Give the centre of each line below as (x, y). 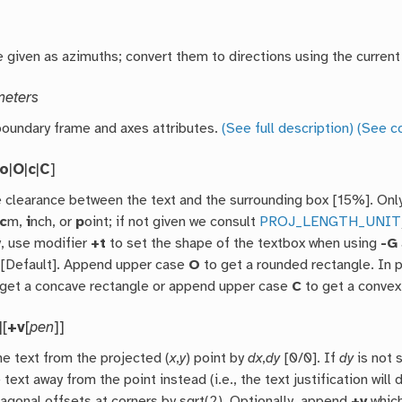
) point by (217, 359)
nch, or (53, 223)
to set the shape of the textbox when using (244, 244)
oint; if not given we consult (172, 223)
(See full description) (288, 129)
